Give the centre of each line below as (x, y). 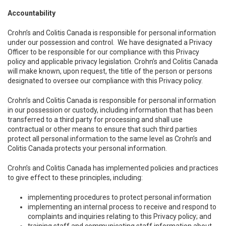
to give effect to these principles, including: (75, 178)
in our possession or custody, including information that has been (110, 110)
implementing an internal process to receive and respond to (122, 207)
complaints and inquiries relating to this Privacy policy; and (120, 216)
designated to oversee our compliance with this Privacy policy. (105, 81)
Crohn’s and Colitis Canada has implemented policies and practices (113, 168)
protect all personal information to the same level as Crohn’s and (109, 139)
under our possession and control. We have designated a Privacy (110, 42)
